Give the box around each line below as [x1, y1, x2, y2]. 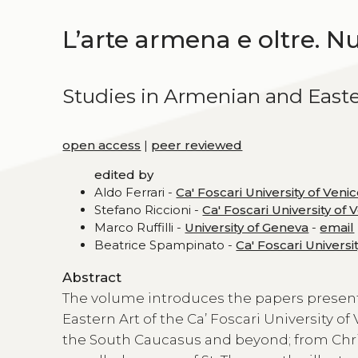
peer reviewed [151, 137, 243, 153]
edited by [94, 166, 154, 182]
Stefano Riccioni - [94, 201, 203, 217]
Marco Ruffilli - [94, 219, 185, 235]
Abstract [62, 269, 122, 286]
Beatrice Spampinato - [94, 237, 237, 253]
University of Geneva [185, 219, 309, 235]
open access [62, 137, 141, 153]
